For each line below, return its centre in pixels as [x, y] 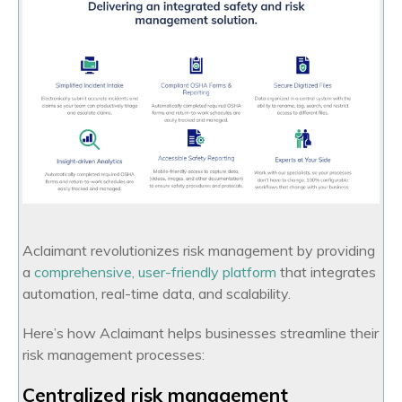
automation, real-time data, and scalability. [157, 294]
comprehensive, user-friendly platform [155, 272]
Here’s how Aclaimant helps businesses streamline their [201, 333]
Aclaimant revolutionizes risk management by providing [199, 251]
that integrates [326, 272]
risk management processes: [114, 355]
